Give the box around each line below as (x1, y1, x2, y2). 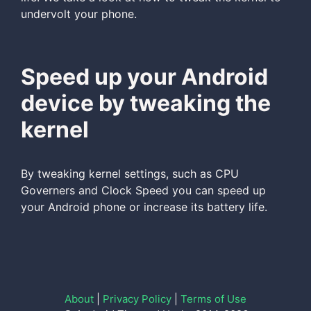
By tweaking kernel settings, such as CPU (21, 167, 239, 180)
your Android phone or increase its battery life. (21, 200, 267, 214)
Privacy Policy (103, 292, 171, 305)
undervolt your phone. (21, 7, 137, 21)
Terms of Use (180, 292, 246, 305)
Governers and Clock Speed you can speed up (21, 183, 266, 197)
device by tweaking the (21, 90, 271, 117)
